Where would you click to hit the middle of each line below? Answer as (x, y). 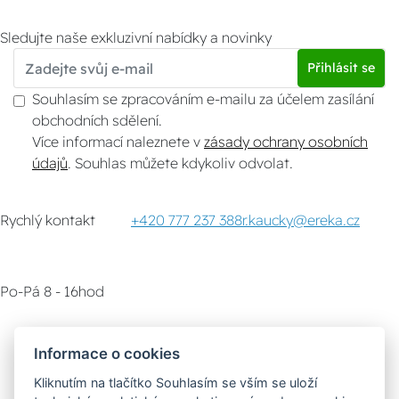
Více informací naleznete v (118, 142)
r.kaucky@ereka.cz (301, 220)
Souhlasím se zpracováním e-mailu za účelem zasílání (203, 99)
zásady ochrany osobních (286, 142)
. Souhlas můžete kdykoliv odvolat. (184, 163)
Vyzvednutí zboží (255, 341)
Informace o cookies (107, 353)
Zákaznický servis (91, 341)
